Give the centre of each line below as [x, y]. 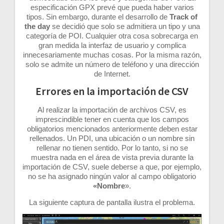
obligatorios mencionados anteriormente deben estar [112, 128]
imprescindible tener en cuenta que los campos [112, 119]
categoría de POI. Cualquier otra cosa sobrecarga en [112, 35]
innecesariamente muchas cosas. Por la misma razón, [112, 54]
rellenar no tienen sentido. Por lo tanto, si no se [112, 147]
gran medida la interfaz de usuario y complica [112, 45]
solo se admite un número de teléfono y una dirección [112, 64]
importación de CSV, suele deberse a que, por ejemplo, [112, 166]
